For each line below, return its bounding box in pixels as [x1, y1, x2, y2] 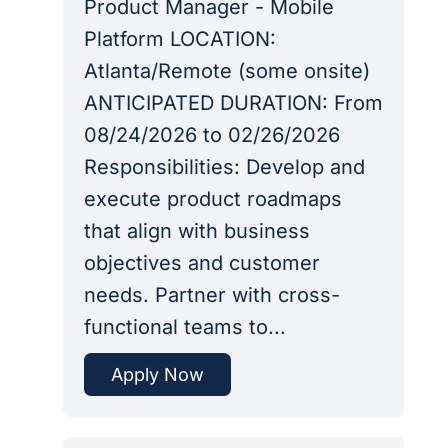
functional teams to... [83, 315, 286, 340]
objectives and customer [83, 251, 320, 276]
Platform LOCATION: [83, 27, 276, 52]
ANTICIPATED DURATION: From [83, 91, 383, 116]
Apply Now [110, 363, 204, 385]
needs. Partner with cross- [83, 283, 340, 308]
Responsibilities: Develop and [83, 155, 365, 180]
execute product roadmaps [83, 187, 342, 212]
